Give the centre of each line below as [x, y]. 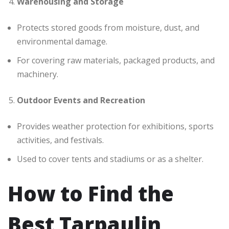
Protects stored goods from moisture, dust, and [108, 28]
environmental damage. [62, 42]
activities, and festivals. [60, 140]
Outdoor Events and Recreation [81, 100]
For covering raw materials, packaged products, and [116, 61]
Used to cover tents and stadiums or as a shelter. [110, 159]
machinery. [38, 74]
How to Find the [91, 194]
